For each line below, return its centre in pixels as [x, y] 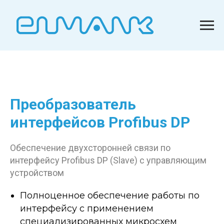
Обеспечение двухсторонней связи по [90, 148]
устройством [37, 173]
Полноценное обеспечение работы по [110, 196]
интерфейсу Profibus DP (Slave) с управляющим [108, 160]
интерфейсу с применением [87, 209]
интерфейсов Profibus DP [100, 122]
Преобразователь [73, 104]
